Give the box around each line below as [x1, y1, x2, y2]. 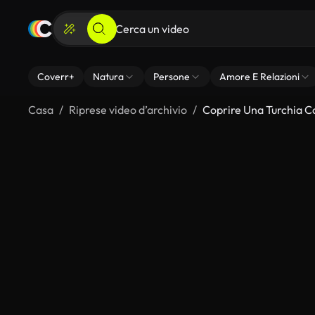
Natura [93, 70, 124, 83]
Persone [153, 70, 190, 83]
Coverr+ [37, 70, 75, 83]
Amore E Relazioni [219, 70, 300, 83]
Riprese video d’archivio [69, 103, 187, 117]
